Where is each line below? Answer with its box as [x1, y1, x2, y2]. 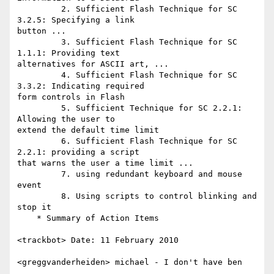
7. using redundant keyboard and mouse [17, 169, 61, 179]
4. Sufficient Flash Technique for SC [17, 70, 61, 80]
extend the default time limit [17, 125, 159, 135]
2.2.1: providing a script [17, 147, 139, 157]
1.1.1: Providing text [17, 48, 120, 58]
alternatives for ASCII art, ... [17, 59, 169, 69]
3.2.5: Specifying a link [17, 15, 135, 25]
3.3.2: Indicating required [17, 81, 144, 91]
